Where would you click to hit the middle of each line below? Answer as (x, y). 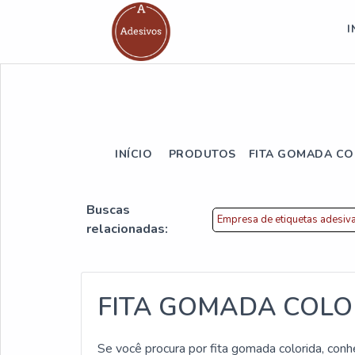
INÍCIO (134, 154)
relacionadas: (127, 229)
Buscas (108, 210)
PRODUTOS (200, 154)
